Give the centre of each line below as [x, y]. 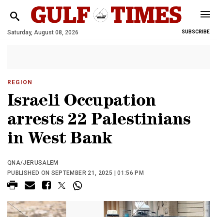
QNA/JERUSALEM [33, 163]
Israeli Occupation [82, 102]
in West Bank [60, 140]
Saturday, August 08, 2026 [43, 32]
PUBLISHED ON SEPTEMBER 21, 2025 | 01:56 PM [76, 173]
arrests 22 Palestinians [99, 121]
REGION [20, 82]
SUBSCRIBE [196, 32]
